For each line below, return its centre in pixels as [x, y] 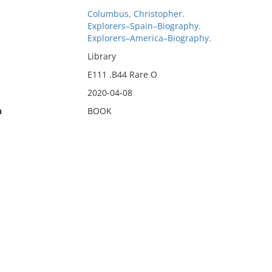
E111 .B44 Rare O [122, 74]
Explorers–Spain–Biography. [144, 26]
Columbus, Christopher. [136, 14]
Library [101, 56]
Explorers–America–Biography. [149, 38]
